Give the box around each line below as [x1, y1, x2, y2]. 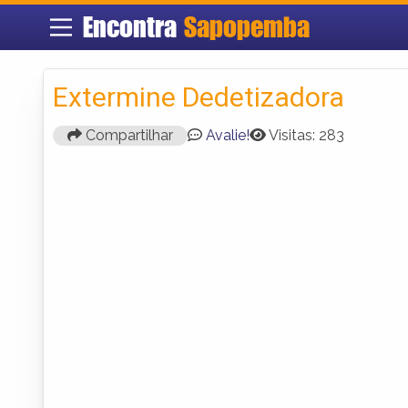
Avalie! [206, 126, 250, 144]
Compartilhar [82, 126, 173, 144]
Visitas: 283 [269, 126, 344, 144]
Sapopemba [183, 10, 310, 44]
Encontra [82, 10, 184, 44]
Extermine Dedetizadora [53, 80, 344, 113]
